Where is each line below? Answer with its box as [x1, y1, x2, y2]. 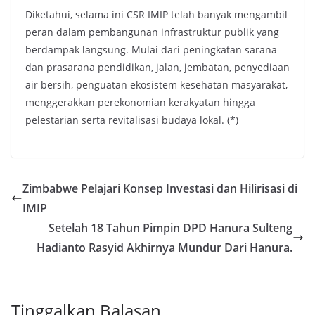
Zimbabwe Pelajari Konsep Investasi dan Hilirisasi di [22, 181, 297, 196]
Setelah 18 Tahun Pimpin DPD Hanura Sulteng [49, 220, 292, 236]
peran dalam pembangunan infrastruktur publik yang [25, 25, 279, 39]
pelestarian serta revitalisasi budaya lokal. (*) [25, 113, 238, 127]
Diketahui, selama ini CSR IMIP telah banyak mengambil [25, 8, 288, 21]
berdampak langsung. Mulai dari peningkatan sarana [25, 43, 277, 56]
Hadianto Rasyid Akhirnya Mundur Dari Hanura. [37, 240, 292, 255]
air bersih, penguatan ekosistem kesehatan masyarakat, [25, 78, 288, 91]
